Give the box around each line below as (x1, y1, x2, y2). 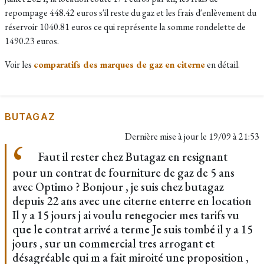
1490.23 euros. (5, 35, 59, 47)
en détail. (205, 58, 240, 71)
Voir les (5, 58, 34, 71)
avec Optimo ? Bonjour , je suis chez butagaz (12, 179, 224, 194)
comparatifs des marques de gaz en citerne (34, 58, 205, 71)
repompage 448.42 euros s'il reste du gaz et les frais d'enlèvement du (5, 6, 256, 19)
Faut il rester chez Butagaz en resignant (36, 149, 227, 164)
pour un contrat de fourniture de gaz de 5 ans (12, 165, 235, 180)
